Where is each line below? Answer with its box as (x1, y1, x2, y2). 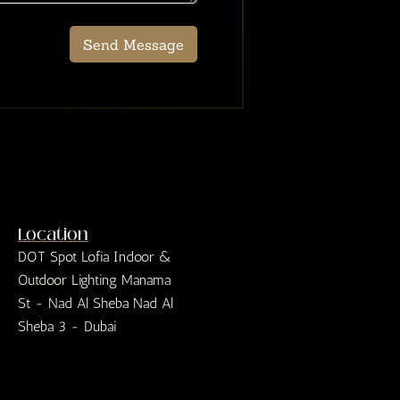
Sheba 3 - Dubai (18, 318, 117, 336)
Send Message (82, 35, 184, 54)
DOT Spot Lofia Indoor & (18, 248, 173, 266)
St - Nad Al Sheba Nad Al (18, 295, 174, 312)
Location (18, 222, 89, 248)
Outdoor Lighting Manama (18, 271, 171, 289)
